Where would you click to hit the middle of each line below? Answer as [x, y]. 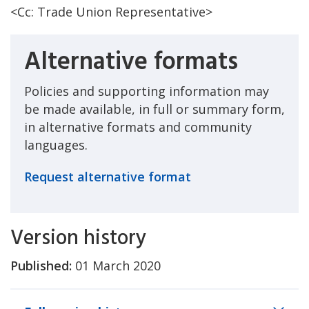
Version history [78, 238]
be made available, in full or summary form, [154, 109]
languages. [56, 145]
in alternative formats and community [138, 127]
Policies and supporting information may [147, 91]
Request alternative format [108, 177]
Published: [41, 266]
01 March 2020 [116, 266]
